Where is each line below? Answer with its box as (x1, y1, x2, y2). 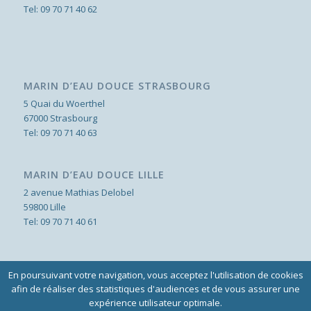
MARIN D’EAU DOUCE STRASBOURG (23, 78, 211, 92)
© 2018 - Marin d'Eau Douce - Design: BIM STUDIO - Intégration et (23, 296, 263, 307)
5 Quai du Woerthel (23, 96, 105, 110)
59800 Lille (23, 200, 66, 213)
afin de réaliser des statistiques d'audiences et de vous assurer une (11, 283, 300, 295)
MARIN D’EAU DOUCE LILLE (23, 167, 165, 181)
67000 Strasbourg (23, 111, 97, 124)
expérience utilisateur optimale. (89, 296, 222, 309)
